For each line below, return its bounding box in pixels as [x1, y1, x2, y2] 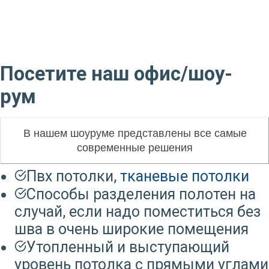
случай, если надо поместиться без [14, 202, 261, 220]
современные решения [77, 141, 193, 154]
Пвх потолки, [26, 167, 120, 185]
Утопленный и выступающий [26, 238, 229, 256]
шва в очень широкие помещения [14, 220, 249, 238]
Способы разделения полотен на [26, 185, 256, 203]
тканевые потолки [120, 167, 249, 185]
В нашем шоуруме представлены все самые [23, 127, 247, 139]
